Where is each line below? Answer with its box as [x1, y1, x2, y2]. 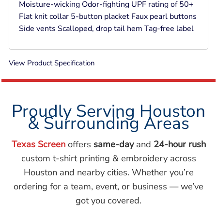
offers [65, 138, 93, 151]
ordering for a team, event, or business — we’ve [14, 180, 203, 193]
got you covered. [76, 194, 141, 207]
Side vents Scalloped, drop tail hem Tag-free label [18, 23, 194, 34]
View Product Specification [8, 58, 95, 68]
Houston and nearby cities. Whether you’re [23, 166, 194, 179]
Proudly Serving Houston [12, 99, 205, 123]
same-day [93, 138, 134, 151]
